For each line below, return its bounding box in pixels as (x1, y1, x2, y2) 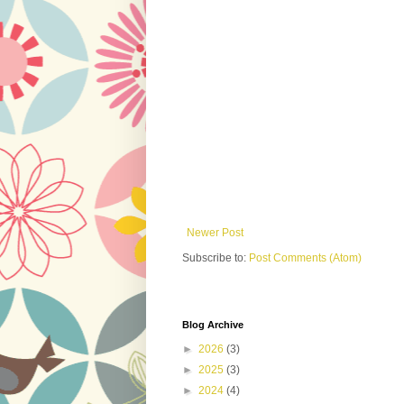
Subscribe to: (182, 252, 249, 265)
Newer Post (187, 226, 243, 240)
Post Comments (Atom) (249, 252, 362, 265)
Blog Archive (182, 319, 243, 331)
